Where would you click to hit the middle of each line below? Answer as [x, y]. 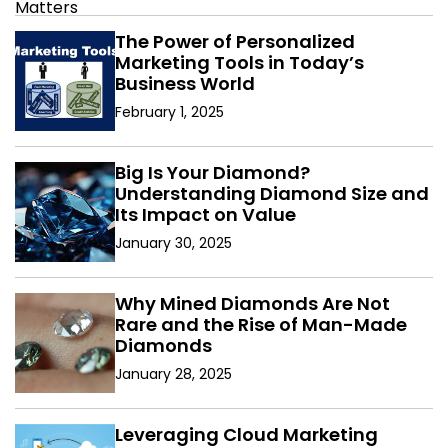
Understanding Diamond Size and [272, 194]
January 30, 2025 [173, 243]
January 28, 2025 [173, 374]
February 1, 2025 [169, 112]
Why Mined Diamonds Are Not [252, 304]
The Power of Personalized [235, 42]
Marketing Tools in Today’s [239, 63]
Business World [185, 84]
